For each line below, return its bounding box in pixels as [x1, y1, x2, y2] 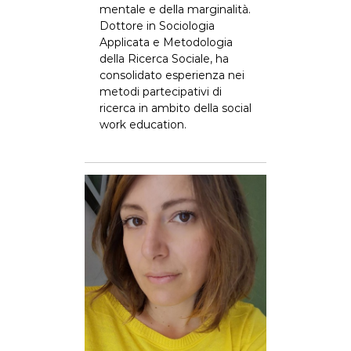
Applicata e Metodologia [99, 35, 233, 49]
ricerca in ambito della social [99, 101, 251, 115]
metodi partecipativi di [99, 85, 222, 99]
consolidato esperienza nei [99, 68, 244, 82]
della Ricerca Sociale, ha [99, 52, 229, 66]
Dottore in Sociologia [99, 19, 215, 33]
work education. [99, 118, 186, 132]
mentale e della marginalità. [99, 2, 251, 16]
